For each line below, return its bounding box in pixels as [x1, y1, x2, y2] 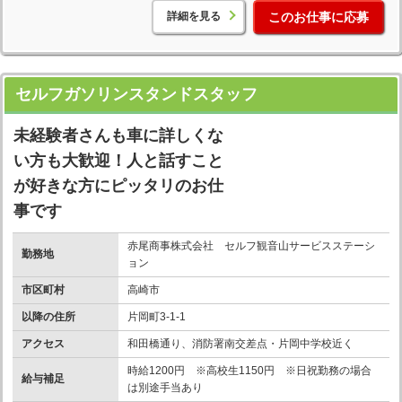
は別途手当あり [127, 380, 203, 394]
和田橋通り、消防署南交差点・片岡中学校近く [127, 336, 354, 350]
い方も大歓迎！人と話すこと [13, 151, 223, 170]
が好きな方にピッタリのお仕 [13, 176, 223, 195]
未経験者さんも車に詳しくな [13, 126, 223, 144]
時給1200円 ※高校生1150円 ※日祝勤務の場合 [127, 363, 371, 377]
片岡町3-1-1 [127, 310, 186, 323]
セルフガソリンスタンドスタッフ [15, 84, 258, 103]
